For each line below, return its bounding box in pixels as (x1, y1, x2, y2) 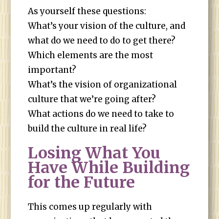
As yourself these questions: (28, 6, 147, 17)
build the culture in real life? (28, 123, 147, 134)
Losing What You (28, 143, 161, 163)
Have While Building (28, 158, 190, 177)
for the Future (28, 173, 135, 192)
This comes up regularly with (28, 201, 153, 212)
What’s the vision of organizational (28, 79, 177, 90)
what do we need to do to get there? (28, 35, 176, 46)
